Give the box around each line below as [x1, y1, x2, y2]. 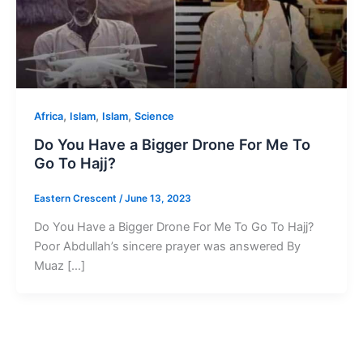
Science [134, 110, 174, 123]
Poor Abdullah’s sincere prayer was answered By [33, 238, 301, 254]
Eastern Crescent [33, 192, 119, 204]
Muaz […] [33, 258, 85, 273]
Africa [33, 110, 63, 123]
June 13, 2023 [124, 192, 191, 204]
